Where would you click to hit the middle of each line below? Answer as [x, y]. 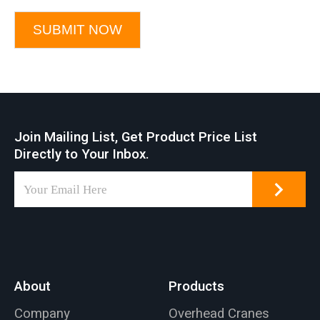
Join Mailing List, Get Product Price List [135, 137]
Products [197, 287]
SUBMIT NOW [77, 30]
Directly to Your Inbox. [81, 154]
